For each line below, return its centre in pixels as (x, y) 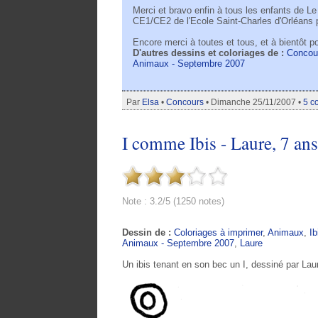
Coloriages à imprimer (218, 232)
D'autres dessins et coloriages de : (210, 53)
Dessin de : (148, 232)
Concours (185, 103)
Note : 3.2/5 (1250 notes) (173, 202)
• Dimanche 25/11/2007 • (253, 103)
